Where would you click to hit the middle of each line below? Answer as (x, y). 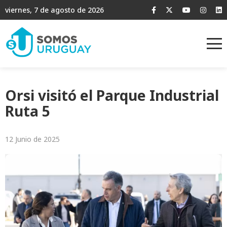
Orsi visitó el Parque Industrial (112, 96)
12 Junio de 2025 (32, 139)
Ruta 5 (31, 111)
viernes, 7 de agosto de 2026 (54, 10)
